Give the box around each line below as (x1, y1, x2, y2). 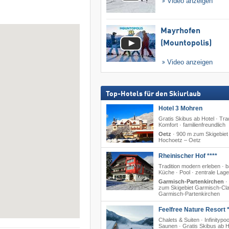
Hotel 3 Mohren (158, 105, 202, 112)
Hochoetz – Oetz (158, 137, 201, 144)
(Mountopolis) (160, 39, 212, 48)
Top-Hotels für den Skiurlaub (105, 90, 201, 98)
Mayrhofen (160, 27, 200, 36)
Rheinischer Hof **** (158, 152, 217, 160)
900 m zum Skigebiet (176, 131, 228, 138)
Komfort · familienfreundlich (158, 122, 225, 128)
